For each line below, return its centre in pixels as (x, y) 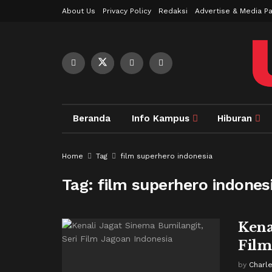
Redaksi (173, 11)
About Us (79, 11)
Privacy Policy (127, 11)
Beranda (91, 118)
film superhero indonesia (166, 156)
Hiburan (234, 118)
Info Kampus (160, 118)
